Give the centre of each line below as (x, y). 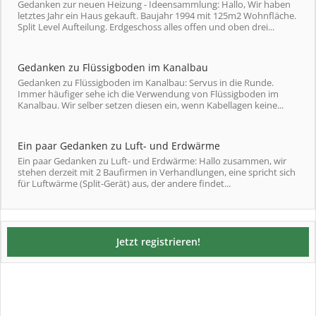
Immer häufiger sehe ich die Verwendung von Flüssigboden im (148, 94)
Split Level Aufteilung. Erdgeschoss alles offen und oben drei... (146, 27)
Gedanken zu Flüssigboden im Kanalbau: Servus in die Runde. (146, 83)
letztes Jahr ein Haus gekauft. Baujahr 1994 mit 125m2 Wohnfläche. (157, 16)
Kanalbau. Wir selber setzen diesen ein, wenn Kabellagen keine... (151, 105)
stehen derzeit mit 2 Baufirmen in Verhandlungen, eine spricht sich (157, 172)
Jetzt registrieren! (158, 242)
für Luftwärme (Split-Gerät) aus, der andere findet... (124, 183)
